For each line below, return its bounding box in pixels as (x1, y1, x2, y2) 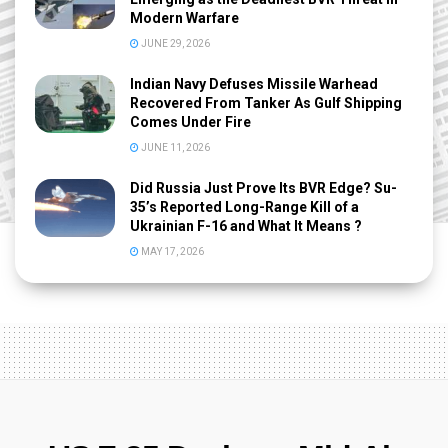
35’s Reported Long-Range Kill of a (130, 199, 359, 216)
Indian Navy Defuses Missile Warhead (130, 76, 378, 93)
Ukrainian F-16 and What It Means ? (130, 218, 362, 235)
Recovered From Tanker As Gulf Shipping (130, 95, 402, 112)
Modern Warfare (130, 10, 239, 27)
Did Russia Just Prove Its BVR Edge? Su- (130, 180, 397, 197)
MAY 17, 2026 (139, 246, 204, 258)
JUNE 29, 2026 (139, 38, 210, 50)
